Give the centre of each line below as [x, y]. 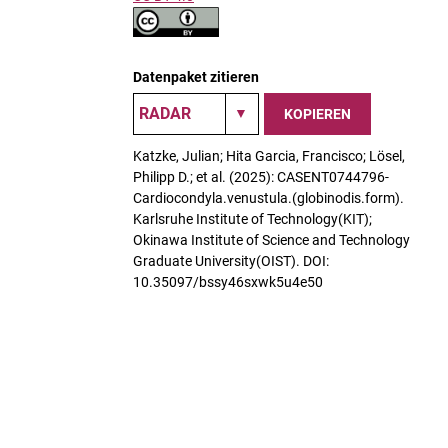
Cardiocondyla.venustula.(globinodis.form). [268, 198]
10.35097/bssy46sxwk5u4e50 [228, 282]
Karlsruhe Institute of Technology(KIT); [252, 219]
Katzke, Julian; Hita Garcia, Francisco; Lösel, [269, 156]
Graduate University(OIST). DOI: [231, 261]
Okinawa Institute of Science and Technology [271, 240]
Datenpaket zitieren [196, 77]
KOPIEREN [317, 113]
